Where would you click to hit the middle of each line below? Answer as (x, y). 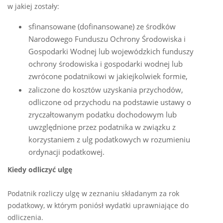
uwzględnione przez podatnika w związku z (102, 127)
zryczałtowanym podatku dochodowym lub (103, 115)
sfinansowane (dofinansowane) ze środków (102, 27)
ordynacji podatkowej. (66, 152)
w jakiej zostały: (33, 7)
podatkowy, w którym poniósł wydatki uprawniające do (98, 206)
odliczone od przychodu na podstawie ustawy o (110, 102)
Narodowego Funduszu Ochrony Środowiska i (107, 39)
